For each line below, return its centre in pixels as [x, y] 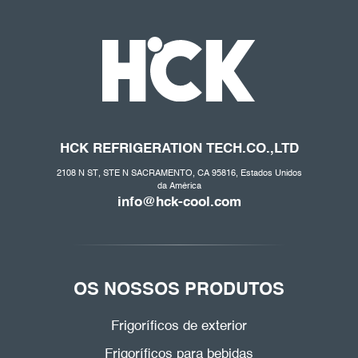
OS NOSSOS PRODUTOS [179, 290]
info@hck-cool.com [179, 202]
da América [179, 186]
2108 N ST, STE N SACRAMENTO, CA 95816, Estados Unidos [179, 173]
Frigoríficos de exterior [179, 327]
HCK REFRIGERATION [133, 149]
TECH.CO [236, 149]
